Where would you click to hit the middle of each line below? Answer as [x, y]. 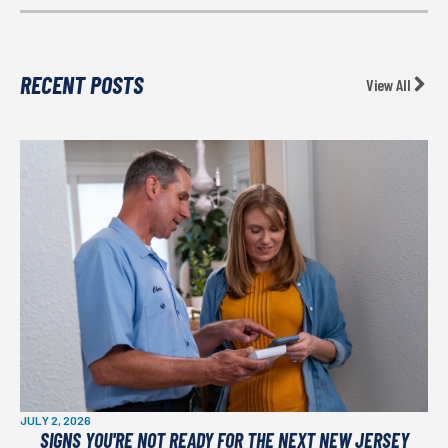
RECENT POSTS [81, 84]
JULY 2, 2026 [55, 419]
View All [388, 84]
